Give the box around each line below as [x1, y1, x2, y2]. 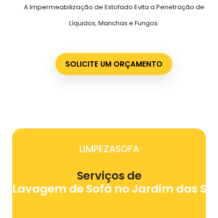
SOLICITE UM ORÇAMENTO [65, 58, 163, 69]
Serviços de [76, 167, 142, 183]
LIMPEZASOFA [79, 142, 139, 156]
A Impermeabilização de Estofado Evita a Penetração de [23, 2, 204, 12]
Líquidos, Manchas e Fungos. [69, 18, 159, 28]
